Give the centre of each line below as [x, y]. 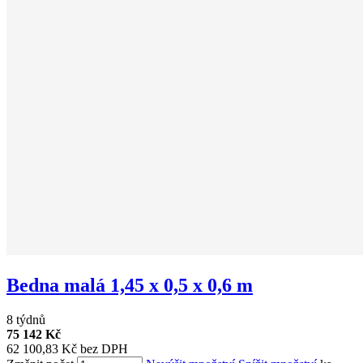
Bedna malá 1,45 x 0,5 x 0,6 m [130, 285]
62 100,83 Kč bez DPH [67, 348]
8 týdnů [26, 319]
